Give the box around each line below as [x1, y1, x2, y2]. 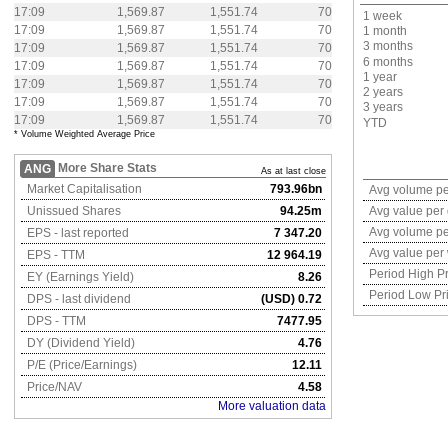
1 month [363, 24, 407, 38]
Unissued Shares [24, 204, 121, 218]
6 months [363, 55, 413, 69]
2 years [363, 85, 403, 99]
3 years [363, 100, 403, 114]
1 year [363, 70, 397, 84]
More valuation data [218, 399, 326, 413]
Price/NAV [24, 380, 82, 394]
